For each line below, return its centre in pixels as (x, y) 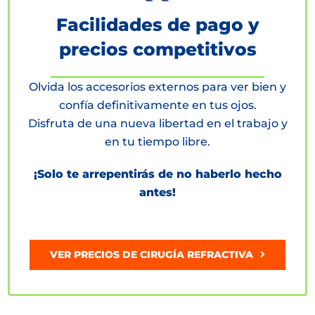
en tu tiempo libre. (157, 141)
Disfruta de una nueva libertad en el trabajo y (157, 123)
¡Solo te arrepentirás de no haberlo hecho (157, 174)
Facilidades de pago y (157, 24)
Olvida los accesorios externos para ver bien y (157, 86)
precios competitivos (157, 49)
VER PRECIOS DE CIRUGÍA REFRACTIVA (152, 254)
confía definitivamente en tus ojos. (157, 105)
